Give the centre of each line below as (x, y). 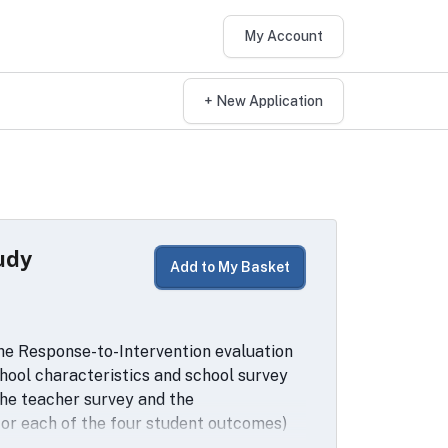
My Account (283, 35)
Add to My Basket (230, 267)
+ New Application (263, 101)
